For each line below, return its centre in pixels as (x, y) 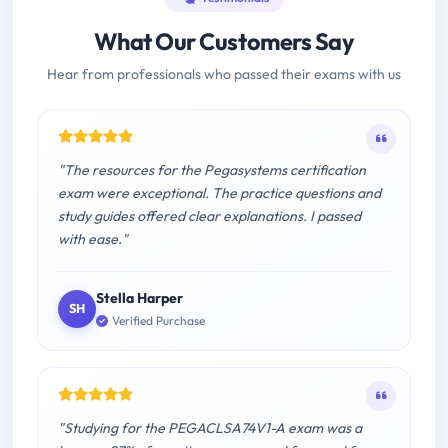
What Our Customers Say (224, 42)
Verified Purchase (158, 320)
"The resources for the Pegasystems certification (212, 170)
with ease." (93, 239)
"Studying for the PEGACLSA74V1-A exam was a (210, 427)
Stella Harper (139, 298)
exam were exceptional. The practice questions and (219, 193)
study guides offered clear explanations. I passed (209, 216)
